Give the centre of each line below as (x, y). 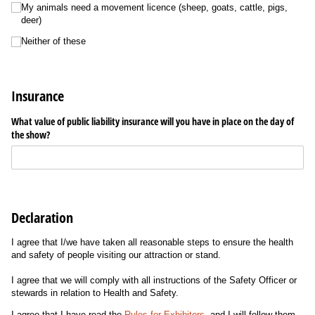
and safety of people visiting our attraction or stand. (117, 255)
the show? (31, 135)
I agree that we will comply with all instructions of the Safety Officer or (154, 281)
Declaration (42, 217)
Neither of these (54, 41)
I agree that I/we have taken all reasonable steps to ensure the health (152, 243)
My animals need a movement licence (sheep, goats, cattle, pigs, (155, 7)
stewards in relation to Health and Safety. (95, 293)
